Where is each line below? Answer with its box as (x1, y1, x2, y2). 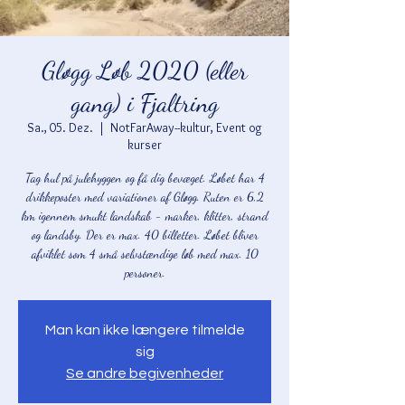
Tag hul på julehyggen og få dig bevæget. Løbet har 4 (24, 170, 265, 185)
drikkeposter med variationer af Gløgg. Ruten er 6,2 (25, 189, 264, 204)
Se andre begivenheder (66, 366, 223, 381)
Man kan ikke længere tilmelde (44, 323, 245, 337)
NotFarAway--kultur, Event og (110, 119, 262, 136)
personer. (124, 265, 165, 280)
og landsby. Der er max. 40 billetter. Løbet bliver (31, 227, 259, 242)
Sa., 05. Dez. (27, 119, 93, 136)
